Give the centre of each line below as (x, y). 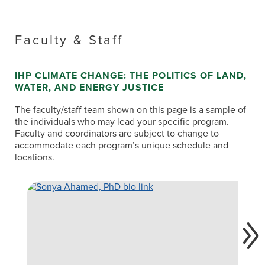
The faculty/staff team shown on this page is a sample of (130, 110)
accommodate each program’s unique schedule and (122, 146)
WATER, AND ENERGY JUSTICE (89, 88)
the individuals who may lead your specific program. (122, 122)
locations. (35, 157)
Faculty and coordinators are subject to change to (117, 134)
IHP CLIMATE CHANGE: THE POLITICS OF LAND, (131, 76)
